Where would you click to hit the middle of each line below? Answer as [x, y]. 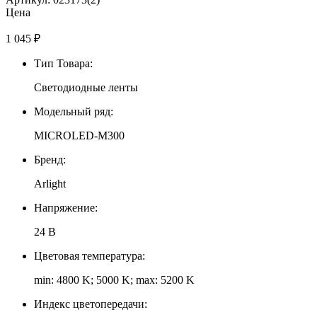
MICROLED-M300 [79, 135]
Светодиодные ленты [86, 87]
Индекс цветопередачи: [91, 304]
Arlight [50, 183]
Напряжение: [66, 207]
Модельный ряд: [74, 111]
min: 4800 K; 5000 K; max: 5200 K [114, 279]
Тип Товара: [63, 63]
